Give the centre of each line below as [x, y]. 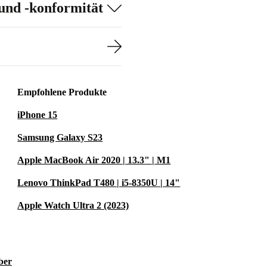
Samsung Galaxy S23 [60, 137]
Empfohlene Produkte [62, 92]
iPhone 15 [38, 115]
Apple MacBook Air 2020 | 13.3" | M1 [94, 160]
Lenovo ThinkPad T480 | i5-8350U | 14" [99, 183]
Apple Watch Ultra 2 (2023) [73, 205]
